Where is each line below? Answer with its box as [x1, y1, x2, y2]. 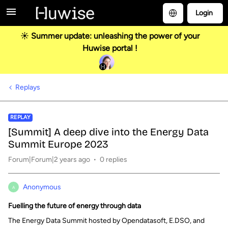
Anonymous [23, 183, 61, 191]
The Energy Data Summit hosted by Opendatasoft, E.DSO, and [8, 216, 205, 225]
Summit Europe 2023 [8, 138, 108, 150]
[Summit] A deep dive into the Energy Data [8, 126, 209, 138]
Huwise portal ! [82, 43, 137, 53]
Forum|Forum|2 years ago [8, 155, 90, 164]
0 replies [100, 155, 127, 164]
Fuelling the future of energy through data [8, 202, 141, 210]
